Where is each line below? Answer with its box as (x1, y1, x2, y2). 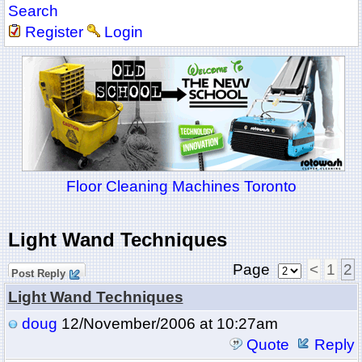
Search (7, 2, 58, 20)
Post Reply (7, 267, 69, 280)
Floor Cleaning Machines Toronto (65, 178, 297, 196)
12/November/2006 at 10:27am (57, 315, 278, 333)
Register (24, 23, 83, 41)
